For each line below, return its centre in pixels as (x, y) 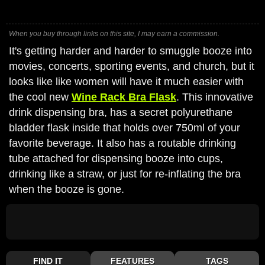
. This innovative (215, 97)
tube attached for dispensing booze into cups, (116, 159)
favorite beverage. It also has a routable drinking (122, 143)
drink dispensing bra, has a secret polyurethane (121, 112)
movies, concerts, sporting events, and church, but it (132, 66)
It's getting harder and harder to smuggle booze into (130, 51)
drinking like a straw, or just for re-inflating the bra (125, 174)
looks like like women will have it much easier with (126, 82)
